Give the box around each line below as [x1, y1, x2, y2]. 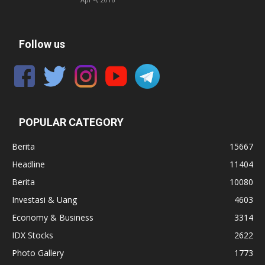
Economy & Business [12, 211, 93, 223]
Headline [12, 158, 45, 170]
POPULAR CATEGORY [19, 115, 124, 128]
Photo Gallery [12, 247, 64, 258]
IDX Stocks [12, 229, 53, 241]
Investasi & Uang [12, 193, 77, 205]
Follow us [19, 37, 65, 50]
